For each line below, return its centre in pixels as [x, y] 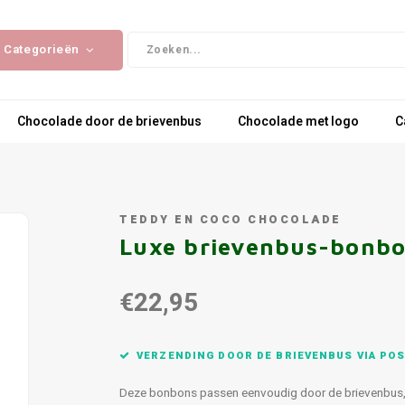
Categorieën [42, 50]
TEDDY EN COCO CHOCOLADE [231, 220]
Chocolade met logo [298, 121]
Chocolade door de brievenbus [109, 121]
